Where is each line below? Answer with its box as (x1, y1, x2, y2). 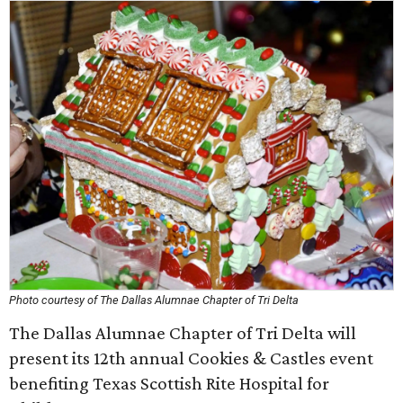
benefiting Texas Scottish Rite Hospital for (9, 372, 329, 394)
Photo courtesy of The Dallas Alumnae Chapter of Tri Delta (9, 293, 299, 307)
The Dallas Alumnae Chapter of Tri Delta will (9, 322, 356, 344)
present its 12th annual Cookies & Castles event (9, 347, 373, 369)
